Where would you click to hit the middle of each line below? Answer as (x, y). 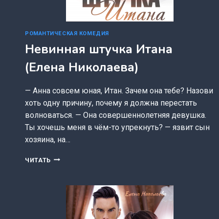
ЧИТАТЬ (38, 160)
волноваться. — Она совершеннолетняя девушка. (116, 115)
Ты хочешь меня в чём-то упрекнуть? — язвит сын (117, 127)
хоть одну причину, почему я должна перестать (111, 103)
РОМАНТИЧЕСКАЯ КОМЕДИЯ (67, 33)
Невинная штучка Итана (99, 49)
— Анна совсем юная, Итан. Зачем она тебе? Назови (119, 90)
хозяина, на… (48, 139)
